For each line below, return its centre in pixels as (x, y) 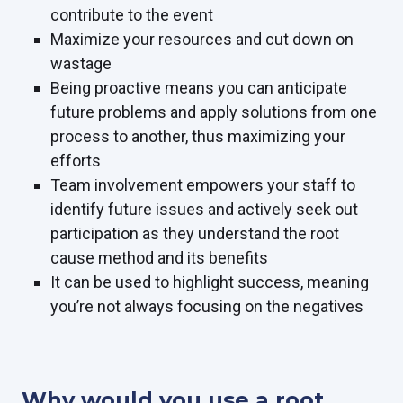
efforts (76, 160)
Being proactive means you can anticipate (199, 87)
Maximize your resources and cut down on (202, 39)
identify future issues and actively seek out (204, 209)
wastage (81, 63)
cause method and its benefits (159, 257)
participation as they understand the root (195, 233)
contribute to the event (132, 14)
